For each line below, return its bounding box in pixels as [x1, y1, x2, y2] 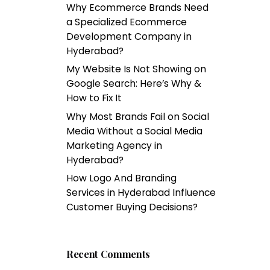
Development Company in [66, 30, 192, 43]
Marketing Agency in [66, 139, 163, 152]
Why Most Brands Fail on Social [66, 110, 210, 123]
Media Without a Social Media [66, 124, 203, 137]
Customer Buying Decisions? [66, 201, 201, 214]
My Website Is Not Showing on [66, 63, 207, 76]
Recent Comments [66, 246, 151, 260]
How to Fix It [66, 92, 122, 105]
